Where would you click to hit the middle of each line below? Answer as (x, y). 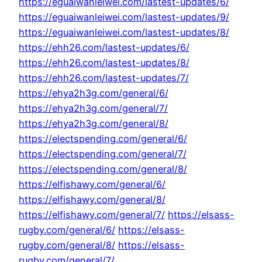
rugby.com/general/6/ (67, 230)
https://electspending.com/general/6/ (103, 139)
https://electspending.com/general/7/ (103, 154)
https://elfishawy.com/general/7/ (92, 215)
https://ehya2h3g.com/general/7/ (93, 108)
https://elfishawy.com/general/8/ (92, 200)
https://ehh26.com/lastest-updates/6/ (104, 48)
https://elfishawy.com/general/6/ (92, 185)
